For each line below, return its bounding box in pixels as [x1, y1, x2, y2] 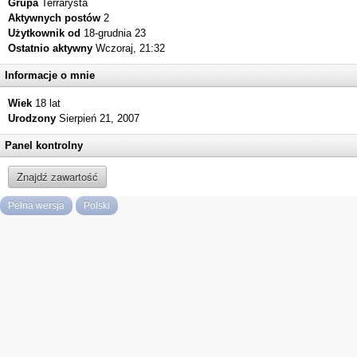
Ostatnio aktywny [8, 42, 92, 54]
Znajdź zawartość [17, 169, 98, 184]
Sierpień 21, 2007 [59, 112, 139, 124]
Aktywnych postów [8, 12, 100, 24]
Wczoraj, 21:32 [92, 42, 165, 54]
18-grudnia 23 [80, 27, 146, 39]
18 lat [32, 97, 61, 109]
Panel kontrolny [5, 139, 83, 151]
